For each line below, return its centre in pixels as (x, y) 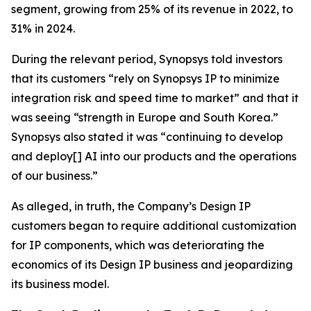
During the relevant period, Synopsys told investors (147, 59)
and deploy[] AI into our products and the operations (154, 156)
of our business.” (54, 176)
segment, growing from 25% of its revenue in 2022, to (152, 9)
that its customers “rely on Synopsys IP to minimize (145, 78)
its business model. (60, 284)
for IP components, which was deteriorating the (138, 245)
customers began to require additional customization (154, 226)
